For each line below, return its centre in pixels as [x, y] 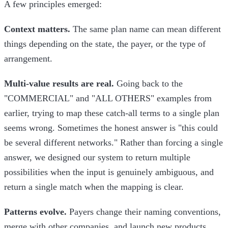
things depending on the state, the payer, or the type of [105, 44]
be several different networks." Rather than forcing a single [113, 143]
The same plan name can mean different [146, 29]
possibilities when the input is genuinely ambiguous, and [109, 172]
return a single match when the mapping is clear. [94, 187]
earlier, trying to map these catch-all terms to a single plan [112, 113]
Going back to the [148, 84]
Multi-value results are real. [59, 84]
